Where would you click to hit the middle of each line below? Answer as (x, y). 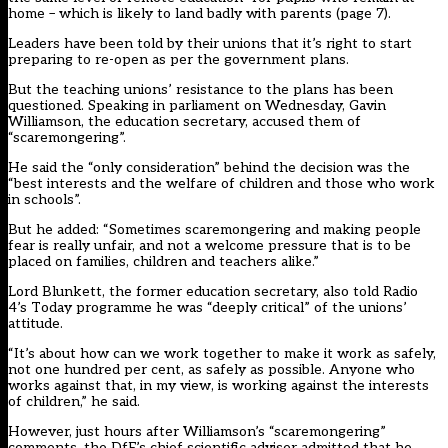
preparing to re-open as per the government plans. (178, 60)
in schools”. (44, 200)
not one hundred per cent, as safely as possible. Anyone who (211, 370)
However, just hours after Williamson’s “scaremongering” (197, 432)
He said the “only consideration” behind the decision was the (209, 168)
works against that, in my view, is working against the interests (218, 386)
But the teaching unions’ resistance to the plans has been (200, 90)
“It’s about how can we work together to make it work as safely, (222, 354)
